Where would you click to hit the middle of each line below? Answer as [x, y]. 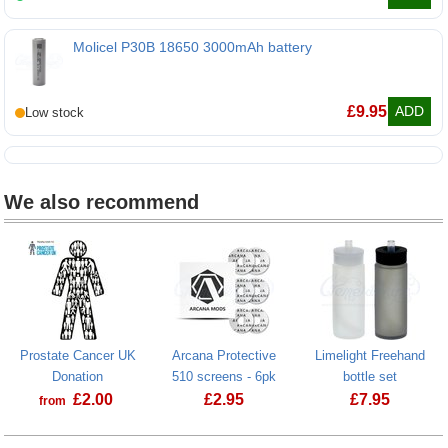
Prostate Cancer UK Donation [162, 430]
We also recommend [102, 202]
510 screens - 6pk [223, 376]
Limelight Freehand [370, 355]
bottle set [370, 376]
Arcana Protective [223, 355]
